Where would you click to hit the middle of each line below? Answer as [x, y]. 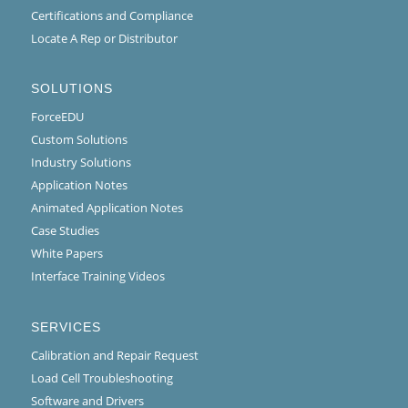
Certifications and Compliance [112, 16]
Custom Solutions [79, 140]
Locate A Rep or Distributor [104, 39]
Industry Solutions [81, 163]
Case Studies [65, 231]
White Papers [66, 254]
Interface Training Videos [97, 276]
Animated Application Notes [107, 208]
